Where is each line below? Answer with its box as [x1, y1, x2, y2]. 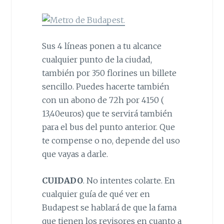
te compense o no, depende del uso [41, 135, 180, 146]
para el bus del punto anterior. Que [41, 122, 175, 132]
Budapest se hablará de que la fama [41, 202, 176, 212]
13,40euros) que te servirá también [41, 108, 172, 119]
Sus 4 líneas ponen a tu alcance [41, 41, 161, 51]
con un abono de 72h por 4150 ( [41, 95, 164, 105]
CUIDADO [41, 175, 83, 185]
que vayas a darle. [41, 149, 108, 159]
